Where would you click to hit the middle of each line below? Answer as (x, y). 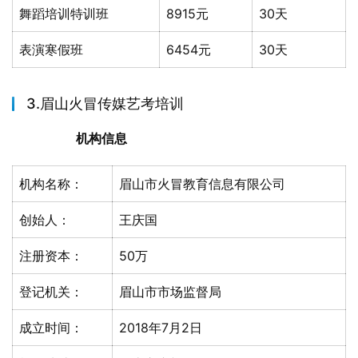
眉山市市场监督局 (170, 292)
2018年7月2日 (161, 328)
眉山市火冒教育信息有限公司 (202, 184)
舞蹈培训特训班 (64, 14)
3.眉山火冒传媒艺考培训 (105, 103)
